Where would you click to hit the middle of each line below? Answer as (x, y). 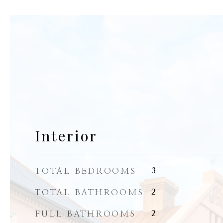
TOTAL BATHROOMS (89, 192)
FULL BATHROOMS (85, 214)
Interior (66, 135)
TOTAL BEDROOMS (86, 171)
